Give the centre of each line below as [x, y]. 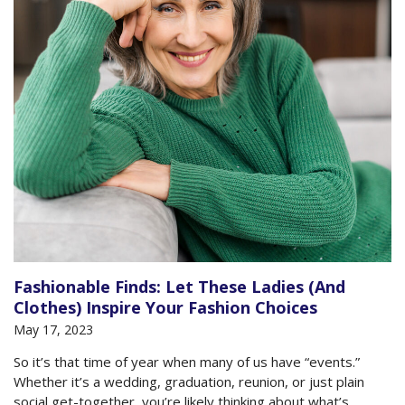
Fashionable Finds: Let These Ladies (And [179, 287]
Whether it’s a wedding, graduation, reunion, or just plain [189, 382]
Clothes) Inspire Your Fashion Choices [165, 308]
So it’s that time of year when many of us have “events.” [187, 362]
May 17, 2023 [53, 330]
